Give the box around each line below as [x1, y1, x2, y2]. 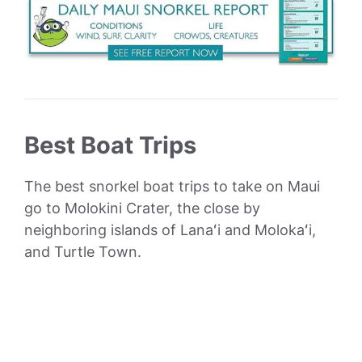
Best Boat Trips [24, 130, 196, 159]
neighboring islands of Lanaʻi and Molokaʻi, [24, 221, 316, 238]
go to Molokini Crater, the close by [24, 199, 260, 217]
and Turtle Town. [24, 242, 141, 260]
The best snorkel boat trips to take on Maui [24, 177, 320, 195]
